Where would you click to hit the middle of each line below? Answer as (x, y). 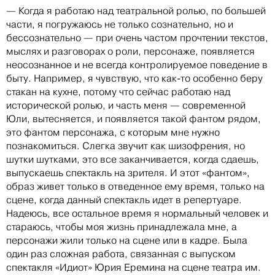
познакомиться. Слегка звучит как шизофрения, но (126, 146)
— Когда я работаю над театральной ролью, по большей (136, 11)
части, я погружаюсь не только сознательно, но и (120, 25)
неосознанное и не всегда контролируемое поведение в (137, 65)
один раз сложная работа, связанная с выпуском (121, 254)
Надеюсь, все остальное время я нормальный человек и (137, 214)
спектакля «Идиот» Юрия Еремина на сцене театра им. (134, 268)
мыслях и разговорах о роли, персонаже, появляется (130, 52)
